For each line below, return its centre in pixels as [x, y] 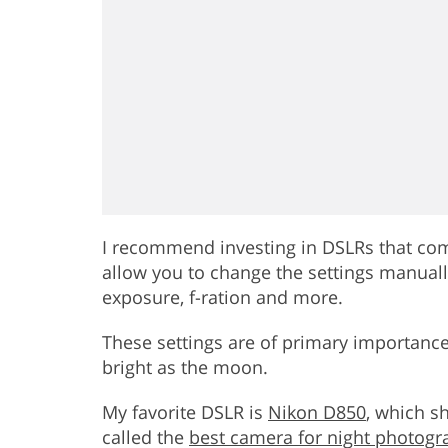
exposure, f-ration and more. [222, 296]
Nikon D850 [317, 411]
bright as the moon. [185, 366]
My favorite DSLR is [185, 411]
